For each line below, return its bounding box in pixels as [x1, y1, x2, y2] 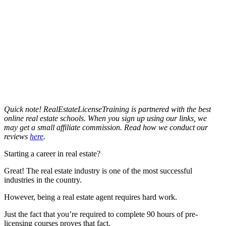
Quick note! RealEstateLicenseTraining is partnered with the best [4, 104, 211, 114]
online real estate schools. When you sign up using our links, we [4, 114, 207, 123]
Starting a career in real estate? [4, 149, 102, 158]
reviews [4, 132, 30, 141]
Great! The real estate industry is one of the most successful [4, 166, 192, 175]
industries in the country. [4, 175, 84, 184]
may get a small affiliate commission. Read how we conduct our [4, 123, 208, 132]
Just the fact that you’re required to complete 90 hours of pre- [4, 209, 198, 218]
